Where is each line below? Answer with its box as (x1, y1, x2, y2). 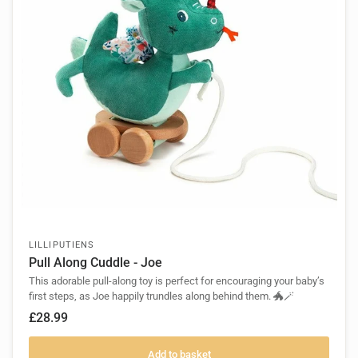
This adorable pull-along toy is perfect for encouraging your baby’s (29, 275, 324, 288)
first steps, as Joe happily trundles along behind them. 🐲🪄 (29, 290, 294, 303)
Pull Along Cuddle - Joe (29, 255, 162, 271)
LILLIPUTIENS (29, 240, 95, 251)
